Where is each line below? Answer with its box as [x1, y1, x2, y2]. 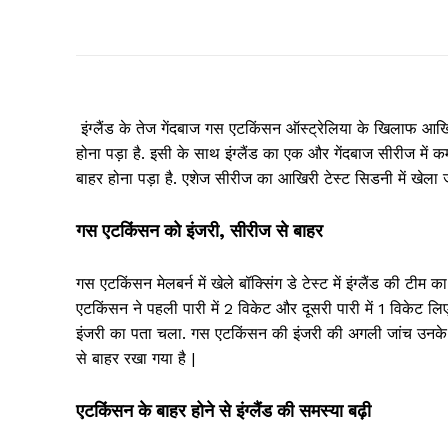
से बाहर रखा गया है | [76, 349, 195, 369]
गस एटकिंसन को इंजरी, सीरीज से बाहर [76, 220, 323, 242]
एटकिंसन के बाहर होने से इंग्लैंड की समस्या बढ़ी [76, 400, 371, 422]
